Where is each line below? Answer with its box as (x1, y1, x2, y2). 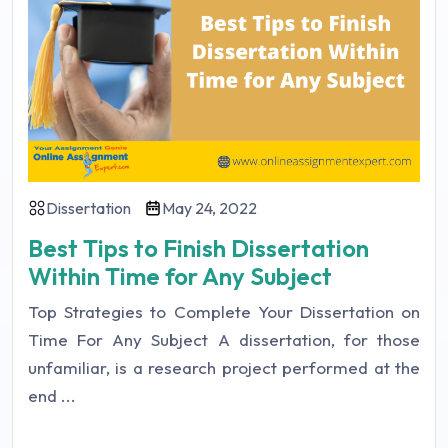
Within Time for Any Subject (28, 261, 332, 292)
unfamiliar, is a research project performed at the (28, 357, 420, 379)
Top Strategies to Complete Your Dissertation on (28, 301, 420, 323)
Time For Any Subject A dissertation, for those (28, 329, 420, 351)
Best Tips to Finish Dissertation (28, 233, 369, 264)
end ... (28, 385, 76, 407)
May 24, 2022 (162, 198, 257, 219)
